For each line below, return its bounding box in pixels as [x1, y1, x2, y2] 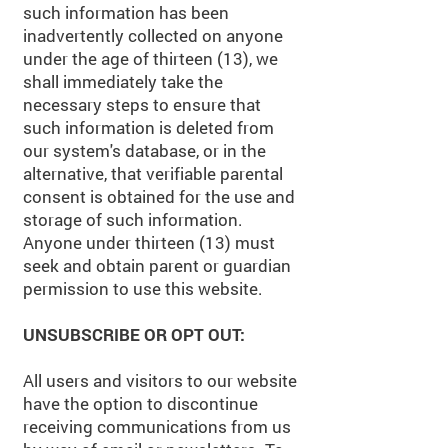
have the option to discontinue [23, 392, 258, 415]
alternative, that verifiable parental [23, 162, 283, 185]
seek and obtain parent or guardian [23, 254, 291, 277]
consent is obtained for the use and [23, 185, 295, 208]
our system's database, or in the [23, 139, 266, 162]
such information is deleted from [23, 116, 274, 139]
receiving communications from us [23, 415, 291, 438]
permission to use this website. [23, 277, 263, 300]
